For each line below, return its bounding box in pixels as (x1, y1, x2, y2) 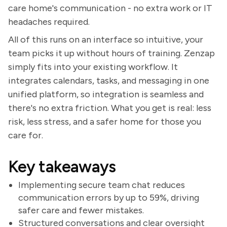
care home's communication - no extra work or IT (8, 3, 212, 14)
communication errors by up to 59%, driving (18, 192, 199, 203)
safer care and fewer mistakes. (18, 205, 144, 216)
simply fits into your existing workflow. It (8, 61, 178, 72)
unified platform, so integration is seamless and (8, 89, 204, 100)
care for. (8, 130, 43, 141)
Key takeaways (8, 157, 116, 176)
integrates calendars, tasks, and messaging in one (8, 75, 209, 86)
